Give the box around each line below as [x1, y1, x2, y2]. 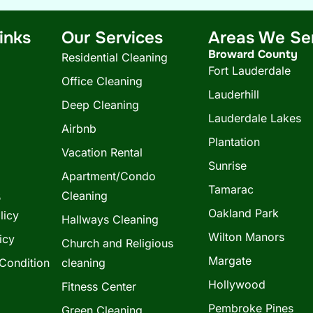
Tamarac [208, 182, 254, 196]
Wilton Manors [208, 229, 285, 244]
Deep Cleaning [61, 97, 139, 112]
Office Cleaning [61, 73, 143, 88]
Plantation [208, 134, 261, 149]
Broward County [208, 46, 298, 61]
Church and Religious [61, 235, 173, 250]
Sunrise [208, 158, 247, 173]
